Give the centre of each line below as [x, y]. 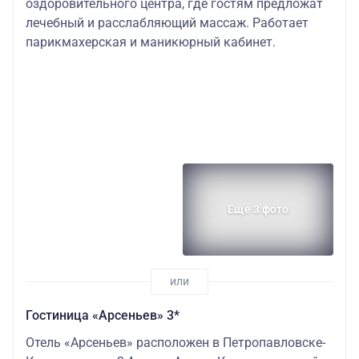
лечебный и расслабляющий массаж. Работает [167, 23]
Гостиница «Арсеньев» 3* [103, 315]
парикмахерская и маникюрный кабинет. [151, 42]
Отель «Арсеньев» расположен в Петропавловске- [175, 342]
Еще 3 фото [258, 210]
